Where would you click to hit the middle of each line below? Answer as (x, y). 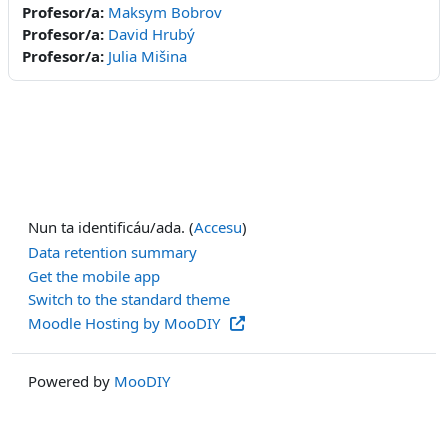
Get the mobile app (94, 275)
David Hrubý (151, 34)
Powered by (71, 381)
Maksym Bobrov (165, 12)
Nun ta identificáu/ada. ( (111, 227)
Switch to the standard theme (129, 299)
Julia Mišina (147, 56)
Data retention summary (112, 252)
